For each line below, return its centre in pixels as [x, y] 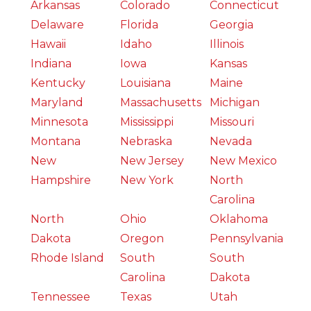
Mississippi [147, 122]
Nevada [231, 142]
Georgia [232, 25]
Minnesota [60, 122]
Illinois [227, 44]
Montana [56, 142]
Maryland [57, 103]
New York [147, 180]
